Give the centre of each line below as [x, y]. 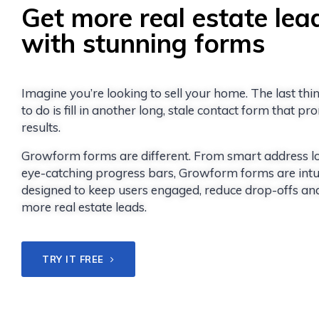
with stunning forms [143, 43]
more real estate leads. [84, 207]
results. [41, 127]
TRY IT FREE [75, 260]
